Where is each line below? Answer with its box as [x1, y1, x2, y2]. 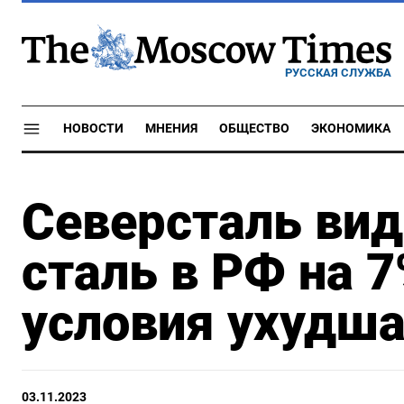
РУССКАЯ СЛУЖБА [285, 65, 391, 79]
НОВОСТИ [63, 121, 124, 136]
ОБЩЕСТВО [219, 121, 289, 136]
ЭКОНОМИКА [311, 121, 390, 136]
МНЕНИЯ [145, 121, 197, 136]
